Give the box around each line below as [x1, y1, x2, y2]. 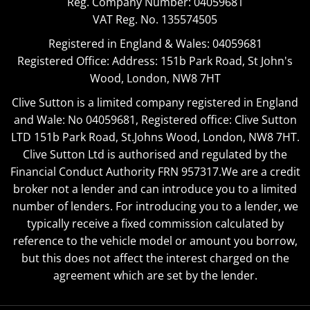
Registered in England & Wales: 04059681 [48, 36, 262, 51]
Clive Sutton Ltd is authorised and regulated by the [23, 147, 287, 162]
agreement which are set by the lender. [53, 268, 257, 283]
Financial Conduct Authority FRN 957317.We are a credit [10, 164, 300, 179]
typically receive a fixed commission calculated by [26, 216, 284, 231]
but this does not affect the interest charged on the [21, 250, 289, 266]
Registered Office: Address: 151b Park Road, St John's [17, 53, 293, 69]
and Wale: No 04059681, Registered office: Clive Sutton [13, 112, 297, 127]
